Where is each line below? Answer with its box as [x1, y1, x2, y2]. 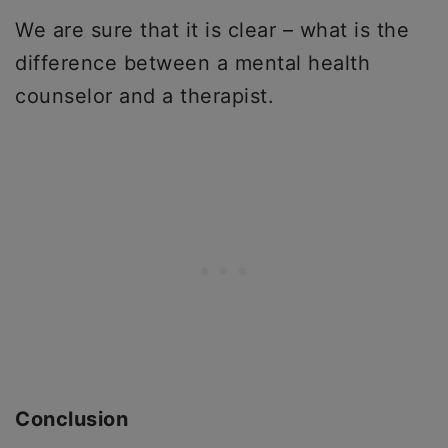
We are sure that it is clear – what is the [15, 18, 409, 42]
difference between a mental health [15, 51, 370, 75]
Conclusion [15, 407, 128, 431]
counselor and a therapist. [15, 84, 281, 108]
